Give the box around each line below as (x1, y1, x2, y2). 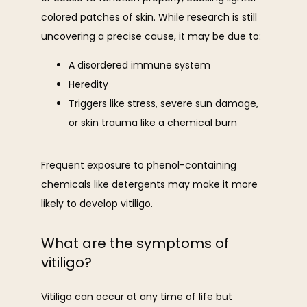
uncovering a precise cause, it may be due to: (41, 29, 261, 43)
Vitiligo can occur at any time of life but (41, 290, 232, 304)
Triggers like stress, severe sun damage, (69, 97, 258, 110)
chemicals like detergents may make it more (41, 177, 258, 191)
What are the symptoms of (41, 234, 229, 253)
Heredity (69, 77, 108, 91)
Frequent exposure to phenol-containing (41, 158, 236, 172)
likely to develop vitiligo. (41, 197, 153, 210)
